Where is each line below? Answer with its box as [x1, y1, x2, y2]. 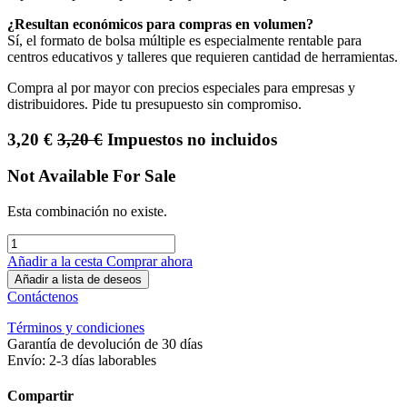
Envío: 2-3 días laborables [7, 352, 156, 369]
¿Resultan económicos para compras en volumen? [7, 16, 313, 32]
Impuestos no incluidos [107, 129, 277, 149]
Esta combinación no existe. [7, 203, 167, 220]
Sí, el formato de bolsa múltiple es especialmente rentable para [7, 33, 362, 48]
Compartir [7, 388, 74, 404]
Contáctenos [7, 289, 78, 305]
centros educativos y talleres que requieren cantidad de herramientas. [7, 49, 398, 65]
